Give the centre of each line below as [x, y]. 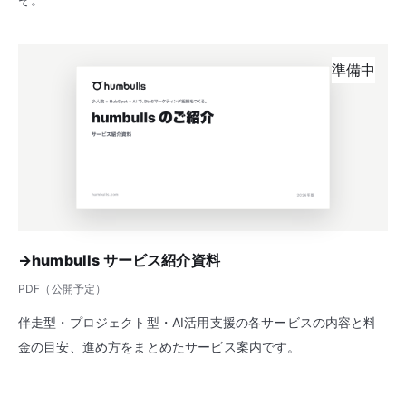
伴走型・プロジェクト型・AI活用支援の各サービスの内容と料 [198, 322]
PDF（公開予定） [63, 288]
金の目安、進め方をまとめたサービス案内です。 [159, 346]
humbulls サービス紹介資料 [126, 260]
